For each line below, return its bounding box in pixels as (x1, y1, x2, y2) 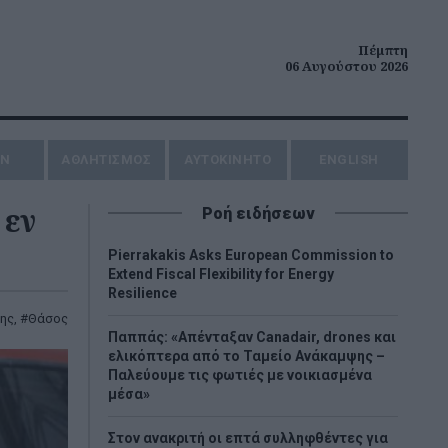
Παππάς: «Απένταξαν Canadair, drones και (108, 329, 396, 345)
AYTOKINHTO (184, 152, 272, 167)
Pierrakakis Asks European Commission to (108, 247, 394, 263)
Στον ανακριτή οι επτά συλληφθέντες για (108, 430, 388, 446)
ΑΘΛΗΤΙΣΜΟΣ (61, 152, 152, 167)
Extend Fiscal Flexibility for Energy (108, 266, 334, 282)
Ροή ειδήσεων (201, 204, 315, 223)
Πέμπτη (358, 41, 408, 59)
